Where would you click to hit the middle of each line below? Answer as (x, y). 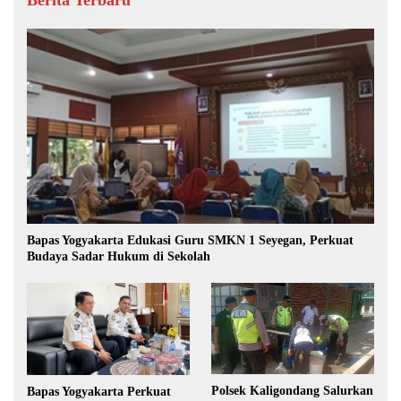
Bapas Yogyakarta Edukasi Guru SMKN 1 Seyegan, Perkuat (190, 241)
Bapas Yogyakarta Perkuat (99, 391)
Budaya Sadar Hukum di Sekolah (119, 257)
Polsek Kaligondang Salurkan (292, 391)
